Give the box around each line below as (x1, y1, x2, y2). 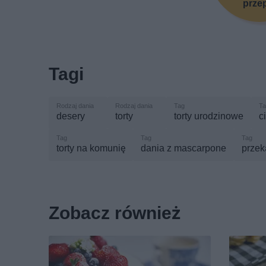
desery (56, 110, 85, 122)
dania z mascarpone (141, 142, 226, 154)
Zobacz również (49, 202, 180, 224)
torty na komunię (56, 142, 125, 154)
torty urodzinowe (174, 110, 243, 122)
